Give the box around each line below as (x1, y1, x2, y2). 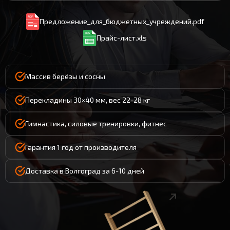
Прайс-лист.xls (97, 33, 147, 42)
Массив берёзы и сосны (25, 72, 105, 81)
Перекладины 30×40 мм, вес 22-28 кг (25, 95, 150, 104)
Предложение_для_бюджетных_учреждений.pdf (39, 17, 204, 26)
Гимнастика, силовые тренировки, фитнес (25, 119, 167, 128)
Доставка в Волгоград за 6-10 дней (25, 166, 144, 175)
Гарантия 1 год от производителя (25, 143, 137, 151)
